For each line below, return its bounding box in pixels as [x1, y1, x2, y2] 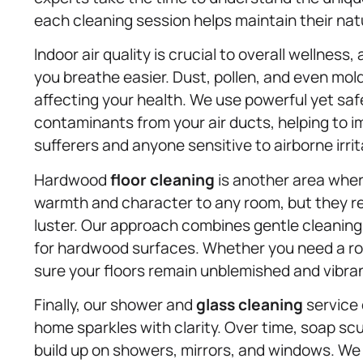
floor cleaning [110, 169, 215, 190]
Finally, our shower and [34, 293, 196, 315]
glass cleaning [196, 293, 303, 315]
